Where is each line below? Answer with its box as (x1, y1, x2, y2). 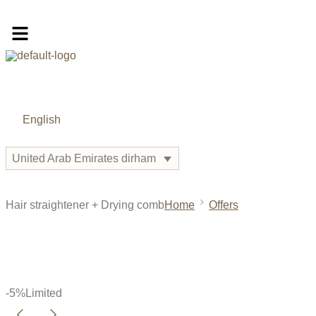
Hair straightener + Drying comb (6, 198, 164, 211)
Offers (209, 198, 238, 211)
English (23, 114, 61, 126)
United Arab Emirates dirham (12, 152, 156, 165)
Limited (25, 286, 62, 299)
